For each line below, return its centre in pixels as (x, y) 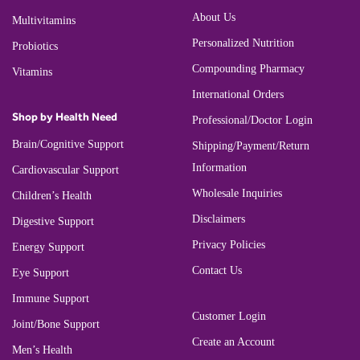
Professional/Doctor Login (252, 121)
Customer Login (229, 317)
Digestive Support (53, 221)
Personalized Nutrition (243, 43)
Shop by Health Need (65, 117)
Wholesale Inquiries (237, 194)
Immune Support (51, 298)
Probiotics (35, 46)
